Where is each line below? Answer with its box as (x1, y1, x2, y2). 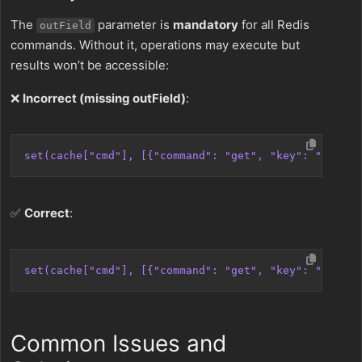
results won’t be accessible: (11, 57, 169, 73)
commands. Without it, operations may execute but (11, 37, 300, 53)
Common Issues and (11, 330, 226, 357)
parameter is (95, 17, 173, 32)
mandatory (173, 17, 238, 32)
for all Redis (238, 17, 309, 32)
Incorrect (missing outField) (23, 90, 186, 106)
